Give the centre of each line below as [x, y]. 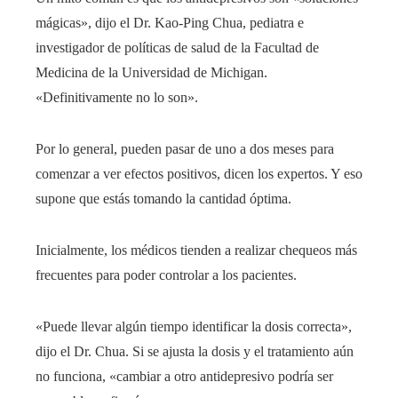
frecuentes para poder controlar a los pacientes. [166, 275]
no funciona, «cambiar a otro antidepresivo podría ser [184, 377]
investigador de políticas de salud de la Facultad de [177, 48]
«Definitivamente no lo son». [117, 98]
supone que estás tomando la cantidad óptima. [163, 199]
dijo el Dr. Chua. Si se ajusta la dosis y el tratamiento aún [195, 352]
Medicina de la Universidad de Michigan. [151, 73]
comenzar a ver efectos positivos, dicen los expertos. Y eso [199, 174]
